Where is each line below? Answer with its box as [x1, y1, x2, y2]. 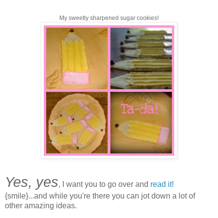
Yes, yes [5, 174, 58, 190]
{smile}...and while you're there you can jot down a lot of [5, 191, 195, 200]
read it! [150, 180, 174, 188]
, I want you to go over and [58, 180, 150, 188]
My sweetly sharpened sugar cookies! [59, 14, 159, 21]
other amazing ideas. [5, 201, 77, 210]
